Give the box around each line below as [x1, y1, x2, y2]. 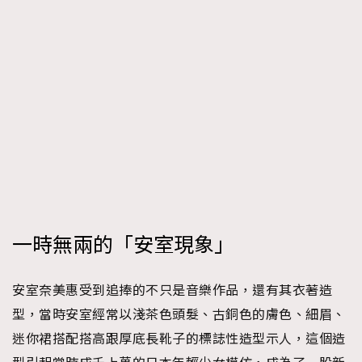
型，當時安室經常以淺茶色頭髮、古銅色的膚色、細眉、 [12, 306, 346, 323]
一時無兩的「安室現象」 [12, 232, 234, 259]
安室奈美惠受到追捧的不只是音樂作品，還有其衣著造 [12, 282, 332, 299]
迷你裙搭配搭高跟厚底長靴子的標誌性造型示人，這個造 [12, 330, 346, 347]
